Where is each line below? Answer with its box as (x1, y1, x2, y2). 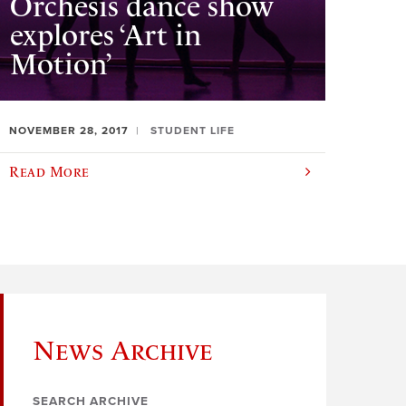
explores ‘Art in (10, 18, 202, 53)
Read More (9, 163, 90, 180)
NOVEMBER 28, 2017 (9, 124, 130, 138)
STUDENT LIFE (150, 124, 236, 138)
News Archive (33, 334, 213, 366)
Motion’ (10, 47, 113, 82)
